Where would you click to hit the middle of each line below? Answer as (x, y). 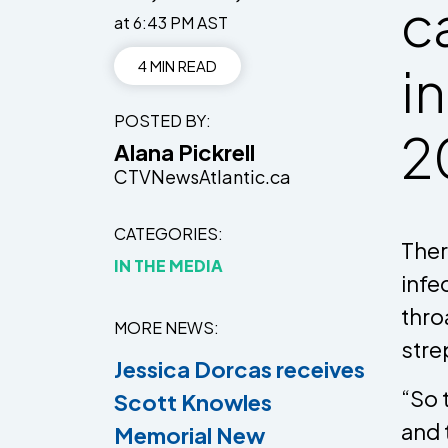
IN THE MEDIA (168, 265)
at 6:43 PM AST (171, 22)
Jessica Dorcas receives (239, 369)
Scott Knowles (193, 402)
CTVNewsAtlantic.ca (202, 176)
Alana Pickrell (184, 151)
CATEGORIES (166, 233)
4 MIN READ (177, 65)
